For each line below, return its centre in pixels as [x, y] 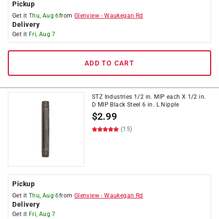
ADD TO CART [109, 63]
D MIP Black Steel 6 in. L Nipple [136, 105]
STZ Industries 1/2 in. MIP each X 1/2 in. [149, 97]
